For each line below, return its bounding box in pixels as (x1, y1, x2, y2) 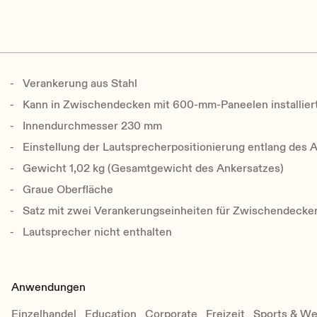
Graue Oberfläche (23, 183, 114, 197)
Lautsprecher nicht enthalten (23, 225, 173, 240)
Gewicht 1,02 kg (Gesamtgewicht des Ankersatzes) (23, 161, 284, 176)
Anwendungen (11, 280, 86, 295)
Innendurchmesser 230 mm (23, 119, 163, 134)
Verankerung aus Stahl (23, 76, 138, 91)
